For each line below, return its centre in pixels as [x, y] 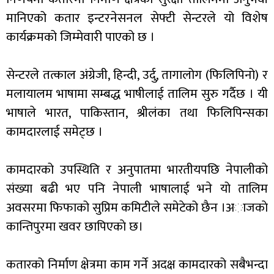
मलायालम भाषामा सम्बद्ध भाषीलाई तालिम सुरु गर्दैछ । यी [137, 94]
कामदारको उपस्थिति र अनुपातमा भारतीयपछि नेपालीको [137, 170]
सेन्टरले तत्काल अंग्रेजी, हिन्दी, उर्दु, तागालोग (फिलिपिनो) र [137, 75]
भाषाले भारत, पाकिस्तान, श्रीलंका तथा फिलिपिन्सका [137, 113]
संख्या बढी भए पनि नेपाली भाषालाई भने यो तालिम [137, 189]
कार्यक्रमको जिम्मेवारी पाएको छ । [80, 37]
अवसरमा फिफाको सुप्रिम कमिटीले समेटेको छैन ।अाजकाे [137, 208]
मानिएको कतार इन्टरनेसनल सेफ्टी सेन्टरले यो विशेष [137, 18]
